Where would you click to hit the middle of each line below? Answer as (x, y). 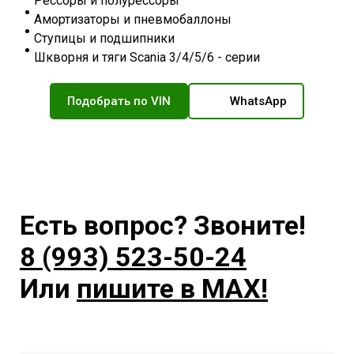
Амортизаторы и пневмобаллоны (133, 20)
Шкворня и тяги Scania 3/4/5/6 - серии (147, 58)
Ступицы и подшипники (104, 39)
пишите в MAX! (172, 288)
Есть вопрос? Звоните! (163, 225)
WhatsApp (258, 102)
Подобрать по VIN (119, 102)
